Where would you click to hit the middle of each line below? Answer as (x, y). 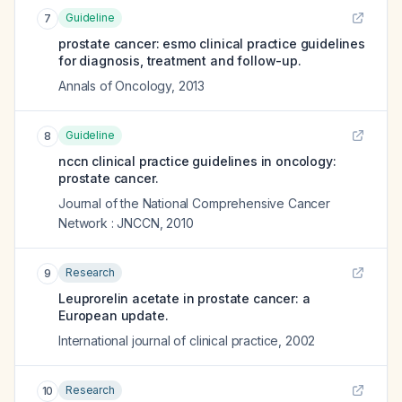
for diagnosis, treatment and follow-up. (180, 61)
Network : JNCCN (109, 223)
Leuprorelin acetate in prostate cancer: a (184, 298)
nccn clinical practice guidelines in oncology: (197, 161)
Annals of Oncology (115, 86)
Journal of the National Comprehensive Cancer (194, 203)
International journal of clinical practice (169, 341)
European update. (114, 315)
